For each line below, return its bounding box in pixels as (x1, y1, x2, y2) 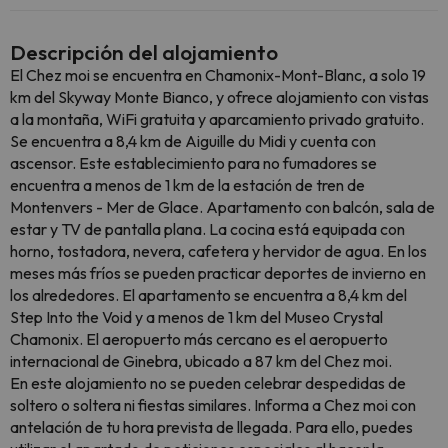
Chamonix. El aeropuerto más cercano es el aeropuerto (10, 329, 388, 349)
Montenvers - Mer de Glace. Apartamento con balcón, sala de (10, 197, 435, 217)
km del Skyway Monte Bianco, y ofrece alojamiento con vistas (10, 87, 429, 107)
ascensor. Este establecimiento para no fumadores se (10, 153, 377, 173)
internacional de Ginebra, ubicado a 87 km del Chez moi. (10, 351, 392, 371)
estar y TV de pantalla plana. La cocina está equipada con (10, 219, 405, 239)
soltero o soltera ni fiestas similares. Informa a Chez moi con (10, 395, 416, 415)
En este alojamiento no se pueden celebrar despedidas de (10, 373, 406, 393)
